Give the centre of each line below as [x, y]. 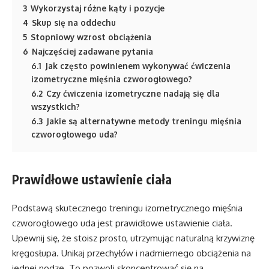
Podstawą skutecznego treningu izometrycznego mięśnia [127, 208]
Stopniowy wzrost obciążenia [91, 37]
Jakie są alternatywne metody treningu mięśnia [144, 121]
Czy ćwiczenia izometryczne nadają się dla [133, 93]
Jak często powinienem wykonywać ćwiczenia [138, 65]
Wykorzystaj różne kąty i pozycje [98, 8]
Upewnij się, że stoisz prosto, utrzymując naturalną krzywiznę [133, 238]
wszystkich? [56, 106]
